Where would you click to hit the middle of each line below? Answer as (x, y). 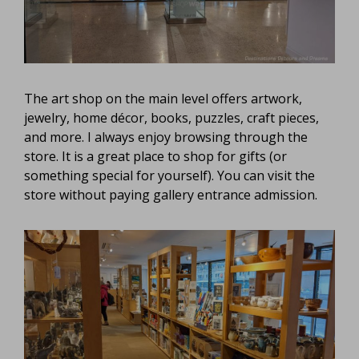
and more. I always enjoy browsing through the (166, 137)
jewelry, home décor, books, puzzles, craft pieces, (171, 117)
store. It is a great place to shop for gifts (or (155, 156)
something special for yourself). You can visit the (169, 175)
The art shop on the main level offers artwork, (163, 98)
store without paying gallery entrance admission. (171, 194)
